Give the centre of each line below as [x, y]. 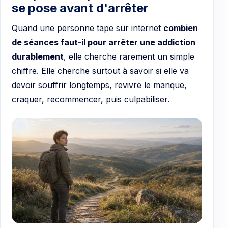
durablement [38, 56]
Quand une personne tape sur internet [88, 28]
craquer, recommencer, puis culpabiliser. [91, 99]
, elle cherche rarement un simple [129, 56]
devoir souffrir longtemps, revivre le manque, [99, 85]
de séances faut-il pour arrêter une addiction [104, 42]
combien [181, 28]
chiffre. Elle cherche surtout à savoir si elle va [100, 70]
